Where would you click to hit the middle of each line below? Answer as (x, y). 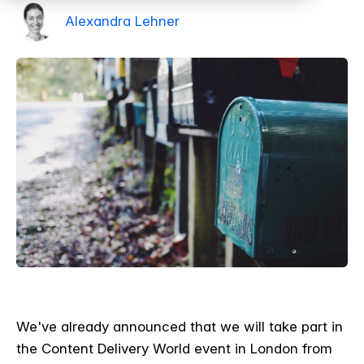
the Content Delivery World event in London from (174, 348)
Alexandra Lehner (122, 21)
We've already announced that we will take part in (180, 326)
